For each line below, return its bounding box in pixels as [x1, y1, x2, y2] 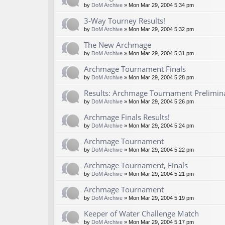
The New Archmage [84, 40, 151, 50]
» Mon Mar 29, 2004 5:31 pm [123, 50, 194, 57]
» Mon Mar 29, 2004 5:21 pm [123, 171, 194, 177]
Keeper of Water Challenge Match [84, 208, 199, 219]
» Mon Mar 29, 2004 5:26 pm [123, 98, 194, 105]
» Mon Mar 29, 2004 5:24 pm [123, 123, 194, 129]
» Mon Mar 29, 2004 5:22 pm [123, 147, 194, 153]
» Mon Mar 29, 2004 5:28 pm [123, 74, 194, 81]
